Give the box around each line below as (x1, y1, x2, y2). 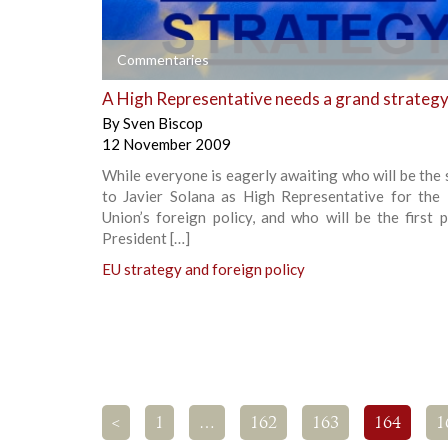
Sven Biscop (123, 113, 203, 132)
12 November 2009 (102, 134, 231, 153)
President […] (102, 228, 190, 247)
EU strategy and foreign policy (102, 259, 305, 278)
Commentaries (117, 50, 209, 68)
